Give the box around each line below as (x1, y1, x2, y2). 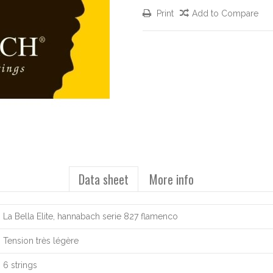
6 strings (3, 260, 37, 270)
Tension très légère (3, 236, 79, 246)
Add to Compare (192, 9, 258, 18)
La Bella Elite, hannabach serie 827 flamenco (3, 211, 178, 221)
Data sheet (78, 170, 129, 188)
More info (149, 170, 194, 188)
